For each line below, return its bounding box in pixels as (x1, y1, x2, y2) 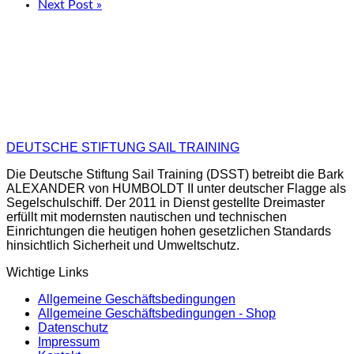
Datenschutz (38, 320, 108, 334)
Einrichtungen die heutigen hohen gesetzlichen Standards (6, 224, 331, 238)
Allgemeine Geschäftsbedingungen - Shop (38, 306, 276, 320)
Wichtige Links (6, 265, 88, 279)
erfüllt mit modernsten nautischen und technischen (6, 209, 287, 224)
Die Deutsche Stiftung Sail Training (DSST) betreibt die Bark (6, 167, 344, 181)
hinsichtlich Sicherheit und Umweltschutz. (6, 238, 239, 252)
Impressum (38, 334, 100, 348)
